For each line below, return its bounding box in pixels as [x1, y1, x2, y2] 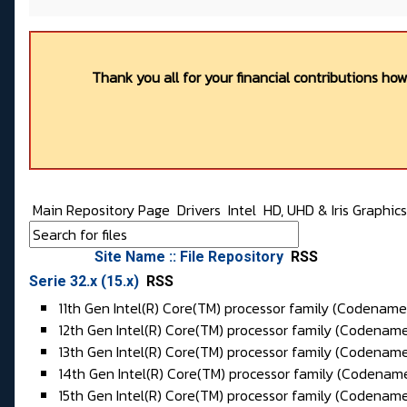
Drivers [177, 199, 224, 222]
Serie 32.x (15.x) [29, 273, 143, 291]
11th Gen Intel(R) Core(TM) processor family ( [58, 297, 337, 320]
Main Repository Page [29, 199, 170, 222]
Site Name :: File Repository [94, 248, 287, 266]
